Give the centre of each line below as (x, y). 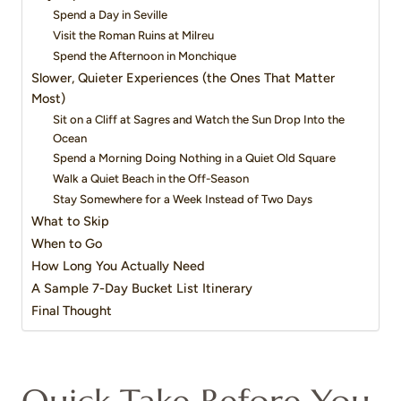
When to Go (67, 244)
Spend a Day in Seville (111, 15)
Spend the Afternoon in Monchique (145, 56)
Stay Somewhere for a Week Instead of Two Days (183, 200)
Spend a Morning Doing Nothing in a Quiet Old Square (195, 158)
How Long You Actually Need (118, 266)
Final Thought (72, 311)
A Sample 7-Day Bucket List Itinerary (142, 289)
